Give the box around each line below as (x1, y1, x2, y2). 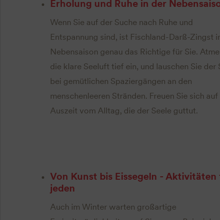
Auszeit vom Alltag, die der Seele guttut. (50, 105, 198, 115)
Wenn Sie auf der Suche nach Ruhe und (50, 17, 193, 27)
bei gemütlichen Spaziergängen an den (50, 76, 192, 86)
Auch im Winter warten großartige (50, 201, 176, 212)
